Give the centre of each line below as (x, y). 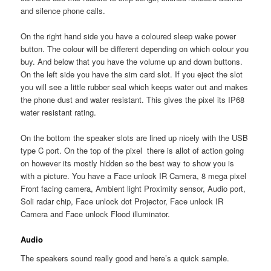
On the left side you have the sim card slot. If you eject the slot (132, 74)
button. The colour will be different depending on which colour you (135, 48)
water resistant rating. (59, 112)
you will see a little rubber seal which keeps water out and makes (135, 87)
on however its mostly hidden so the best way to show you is (128, 163)
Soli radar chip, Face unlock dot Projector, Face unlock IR (122, 201)
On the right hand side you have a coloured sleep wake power (129, 36)
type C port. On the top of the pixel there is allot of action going (132, 150)
